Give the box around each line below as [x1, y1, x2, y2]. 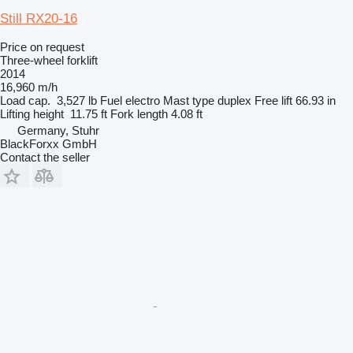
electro [125, 93, 160, 107]
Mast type [163, 93, 214, 107]
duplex [217, 93, 251, 107]
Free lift [255, 93, 292, 107]
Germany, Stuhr [17, 123, 99, 137]
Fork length [110, 106, 168, 121]
